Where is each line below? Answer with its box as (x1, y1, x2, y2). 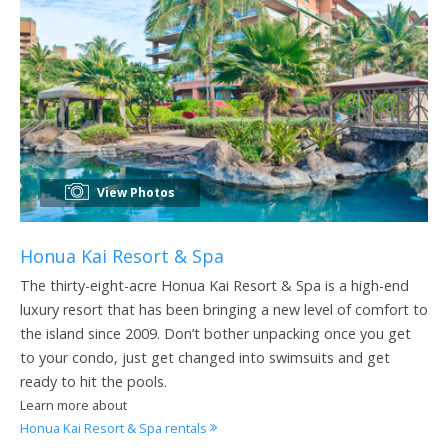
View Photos (94, 183, 175, 201)
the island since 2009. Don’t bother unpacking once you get (20, 323, 411, 343)
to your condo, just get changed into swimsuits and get (20, 347, 390, 367)
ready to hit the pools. (20, 371, 167, 391)
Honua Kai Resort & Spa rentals (20, 418, 210, 437)
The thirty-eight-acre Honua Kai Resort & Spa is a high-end (20, 275, 409, 295)
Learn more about (20, 395, 127, 414)
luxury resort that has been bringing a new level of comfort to (20, 299, 428, 319)
